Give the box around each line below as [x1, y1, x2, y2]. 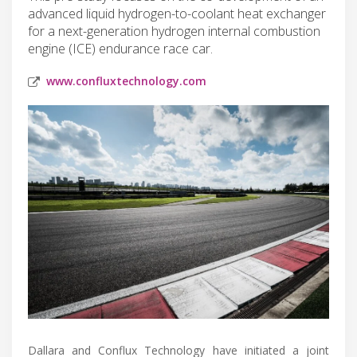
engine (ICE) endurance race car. [28, 39, 213, 57]
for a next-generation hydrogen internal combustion [28, 22, 320, 40]
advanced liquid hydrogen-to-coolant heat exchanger [28, 4, 326, 22]
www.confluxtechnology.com [46, 73, 206, 88]
